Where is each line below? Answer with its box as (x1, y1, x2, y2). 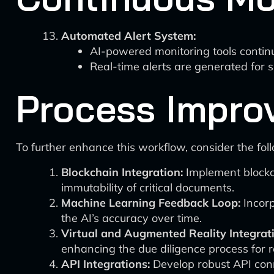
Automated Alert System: (61, 29, 196, 43)
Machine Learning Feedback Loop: (61, 196, 240, 210)
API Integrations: (61, 257, 150, 271)
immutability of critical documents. (61, 180, 234, 194)
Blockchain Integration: (61, 165, 183, 179)
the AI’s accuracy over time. (61, 211, 202, 225)
